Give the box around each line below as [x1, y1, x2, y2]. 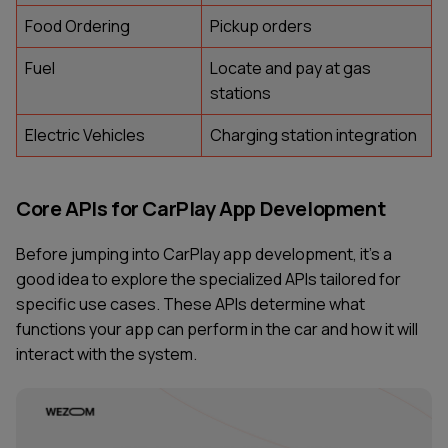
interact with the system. [16, 343, 197, 366]
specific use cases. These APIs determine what [16, 293, 365, 316]
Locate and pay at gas [210, 57, 371, 80]
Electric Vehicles [25, 124, 145, 147]
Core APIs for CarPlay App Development [16, 195, 386, 223]
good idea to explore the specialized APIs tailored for [16, 268, 401, 291]
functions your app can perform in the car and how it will [16, 318, 418, 341]
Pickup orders [210, 15, 312, 38]
